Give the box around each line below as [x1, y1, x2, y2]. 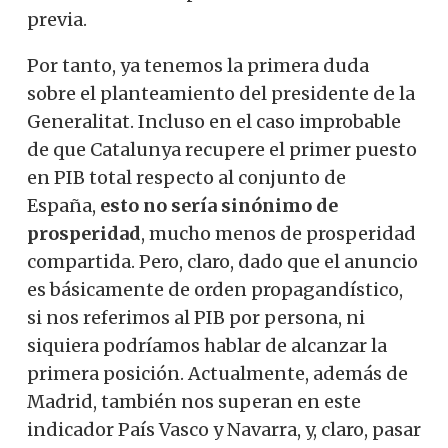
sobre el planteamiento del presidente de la [27, 81, 415, 105]
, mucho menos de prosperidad [141, 221, 416, 245]
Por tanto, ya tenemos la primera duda [27, 53, 369, 77]
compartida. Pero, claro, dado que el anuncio [27, 249, 418, 273]
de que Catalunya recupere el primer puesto [27, 137, 417, 161]
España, [27, 193, 100, 217]
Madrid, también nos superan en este [27, 389, 361, 413]
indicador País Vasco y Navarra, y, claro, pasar [27, 417, 421, 441]
